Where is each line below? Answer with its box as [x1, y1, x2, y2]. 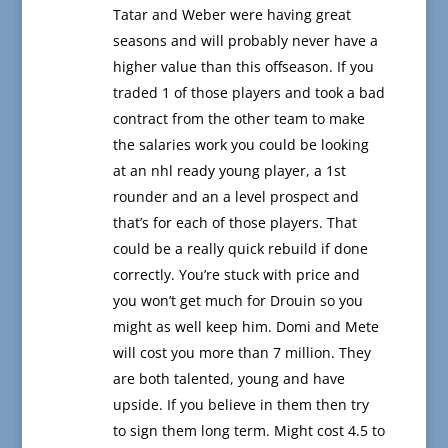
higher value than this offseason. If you [112, 57, 374, 77]
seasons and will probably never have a [112, 31, 378, 51]
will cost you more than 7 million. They [112, 343, 371, 363]
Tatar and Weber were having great [112, 5, 351, 25]
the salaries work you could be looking [112, 135, 369, 155]
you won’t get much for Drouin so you [112, 291, 363, 311]
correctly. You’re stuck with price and [112, 265, 360, 285]
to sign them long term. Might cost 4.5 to [112, 421, 385, 441]
